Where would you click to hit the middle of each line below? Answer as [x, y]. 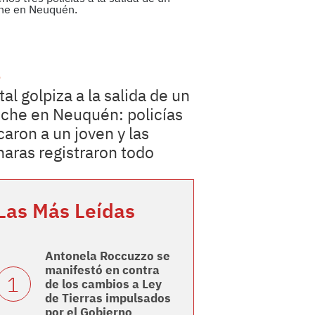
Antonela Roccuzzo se [107, 256]
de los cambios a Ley [103, 284]
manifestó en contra [102, 270]
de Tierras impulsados [108, 298]
